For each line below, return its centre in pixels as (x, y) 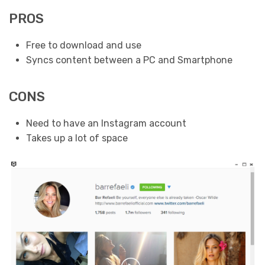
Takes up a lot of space (77, 138)
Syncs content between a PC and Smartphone (129, 60)
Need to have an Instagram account (106, 124)
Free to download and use (83, 46)
